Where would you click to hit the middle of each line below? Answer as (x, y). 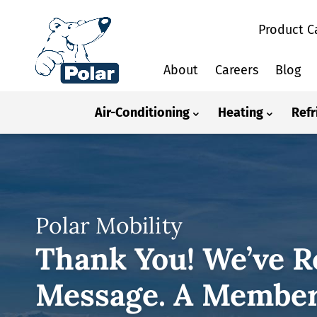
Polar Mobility (109, 225)
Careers (236, 70)
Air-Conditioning (142, 113)
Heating (240, 113)
